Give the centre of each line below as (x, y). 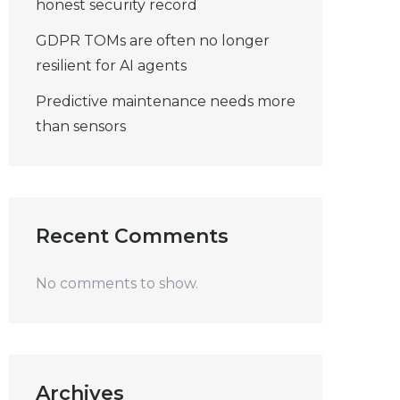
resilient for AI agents (111, 66)
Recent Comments (132, 236)
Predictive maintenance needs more (166, 101)
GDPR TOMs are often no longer (153, 41)
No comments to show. (117, 283)
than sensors (81, 126)
